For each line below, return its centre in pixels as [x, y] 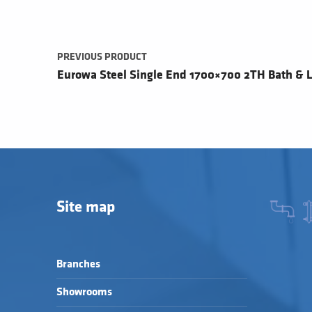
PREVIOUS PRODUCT [102, 56]
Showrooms [84, 292]
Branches [78, 265]
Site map [85, 207]
